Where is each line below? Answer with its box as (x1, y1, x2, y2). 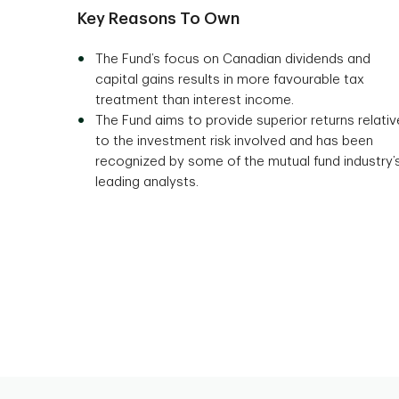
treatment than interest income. (95, 94, 294, 107)
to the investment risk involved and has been (95, 134, 373, 148)
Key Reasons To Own (77, 11, 240, 27)
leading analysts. (95, 175, 199, 189)
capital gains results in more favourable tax (95, 73, 364, 86)
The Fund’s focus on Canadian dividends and (95, 53, 370, 66)
